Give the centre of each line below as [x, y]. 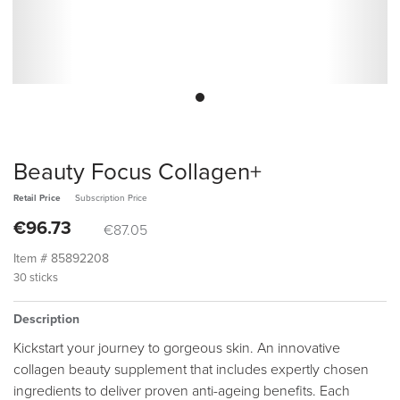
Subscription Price [111, 198]
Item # [32, 258]
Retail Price [37, 198]
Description [46, 319]
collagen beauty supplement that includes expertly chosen [191, 370]
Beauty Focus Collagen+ [137, 172]
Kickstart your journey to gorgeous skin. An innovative [177, 348]
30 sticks [36, 278]
